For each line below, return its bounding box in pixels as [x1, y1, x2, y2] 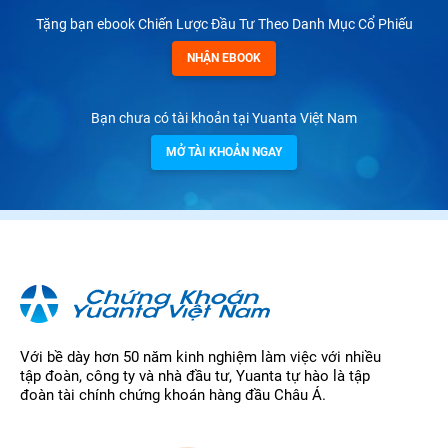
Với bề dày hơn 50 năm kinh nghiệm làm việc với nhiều [20, 347, 381, 366]
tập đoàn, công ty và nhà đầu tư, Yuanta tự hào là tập [20, 366, 370, 385]
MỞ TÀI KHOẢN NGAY [166, 144, 282, 159]
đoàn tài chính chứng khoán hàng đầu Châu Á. [20, 385, 326, 404]
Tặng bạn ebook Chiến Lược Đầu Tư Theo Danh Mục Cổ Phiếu [35, 15, 413, 32]
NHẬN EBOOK [187, 50, 261, 65]
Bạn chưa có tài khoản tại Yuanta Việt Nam [91, 109, 357, 126]
